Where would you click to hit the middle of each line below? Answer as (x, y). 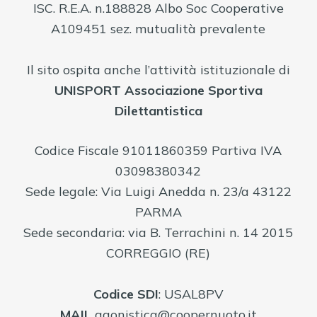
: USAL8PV (191, 294)
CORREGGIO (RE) (158, 253)
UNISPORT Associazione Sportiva (158, 90)
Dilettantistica (158, 111)
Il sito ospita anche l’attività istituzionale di (158, 70)
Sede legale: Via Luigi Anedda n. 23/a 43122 (158, 191)
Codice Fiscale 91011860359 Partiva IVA (158, 150)
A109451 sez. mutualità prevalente (158, 29)
